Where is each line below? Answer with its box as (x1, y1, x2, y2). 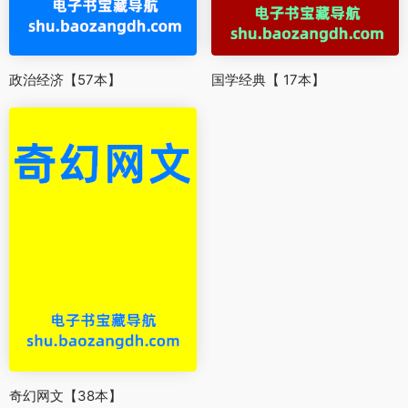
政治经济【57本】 (9, 71, 121, 89)
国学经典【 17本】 (211, 71, 325, 89)
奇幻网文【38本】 (9, 387, 122, 405)
